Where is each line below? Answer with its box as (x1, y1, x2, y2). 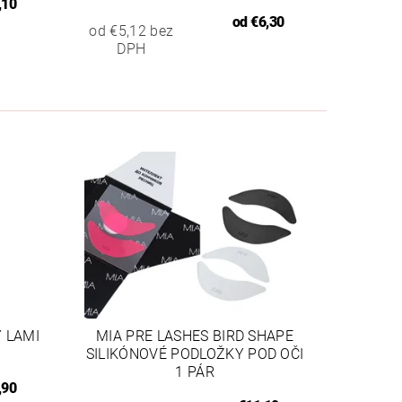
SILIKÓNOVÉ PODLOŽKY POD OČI (85, 345, 304, 363)
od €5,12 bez (89, 22, 174, 39)
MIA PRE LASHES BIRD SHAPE (96, 327, 294, 345)
